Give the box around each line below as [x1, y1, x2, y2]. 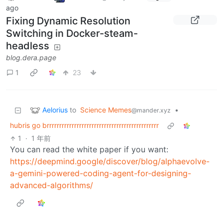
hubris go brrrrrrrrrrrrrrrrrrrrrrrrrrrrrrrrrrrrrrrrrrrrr [10, 121, 159, 130]
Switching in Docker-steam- [6, 27, 138, 40]
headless [6, 40, 49, 52]
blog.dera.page [6, 53, 56, 62]
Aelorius [42, 105, 68, 114]
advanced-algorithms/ [10, 180, 93, 191]
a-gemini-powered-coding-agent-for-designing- [10, 168, 191, 179]
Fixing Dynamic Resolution [6, 15, 130, 27]
